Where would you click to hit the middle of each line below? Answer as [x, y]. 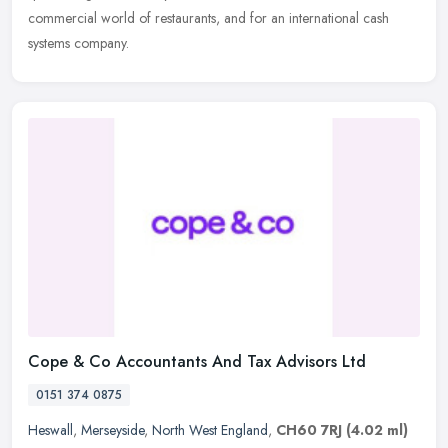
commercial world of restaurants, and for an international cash [208, 17]
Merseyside [112, 430]
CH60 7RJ [309, 430]
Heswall [50, 430]
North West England [210, 430]
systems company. [78, 42]
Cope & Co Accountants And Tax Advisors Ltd [197, 362]
